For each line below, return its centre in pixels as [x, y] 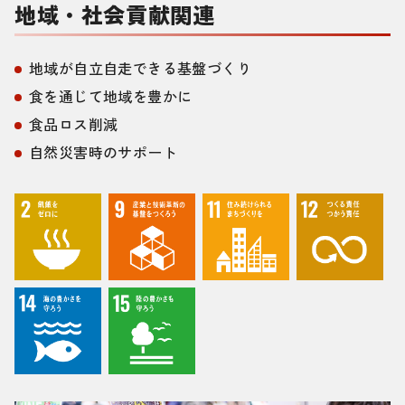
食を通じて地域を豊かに [111, 96]
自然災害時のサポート [103, 152]
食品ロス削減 [74, 124]
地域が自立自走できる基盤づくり [140, 68]
